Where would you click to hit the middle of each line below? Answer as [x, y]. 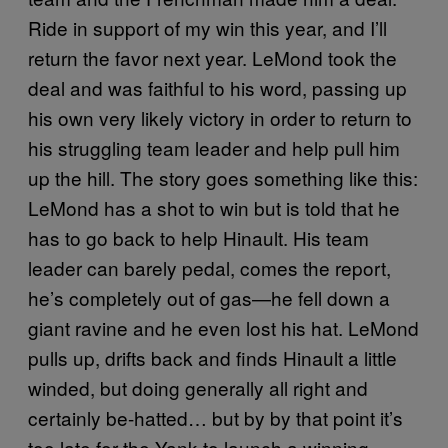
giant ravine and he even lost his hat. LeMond [223, 327]
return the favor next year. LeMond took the [212, 57]
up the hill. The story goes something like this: [223, 177]
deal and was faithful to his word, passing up [217, 87]
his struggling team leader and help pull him [214, 147]
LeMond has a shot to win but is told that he [214, 207]
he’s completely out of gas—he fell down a [209, 297]
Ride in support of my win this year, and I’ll [207, 27]
